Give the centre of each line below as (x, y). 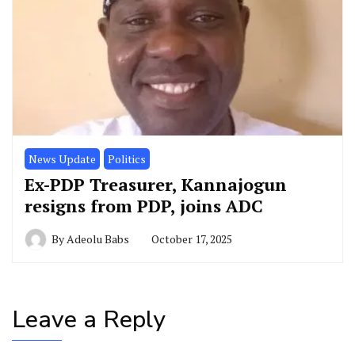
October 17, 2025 (192, 239)
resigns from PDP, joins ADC (146, 206)
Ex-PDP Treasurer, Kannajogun (156, 185)
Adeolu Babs (98, 239)
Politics (127, 159)
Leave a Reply (89, 320)
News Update (62, 159)
